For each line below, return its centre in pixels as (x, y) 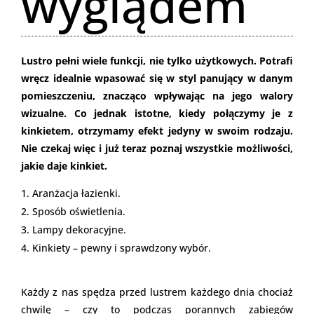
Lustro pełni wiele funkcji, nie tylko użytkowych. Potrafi (157, 60)
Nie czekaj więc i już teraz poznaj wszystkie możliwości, (157, 148)
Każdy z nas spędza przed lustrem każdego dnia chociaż (157, 292)
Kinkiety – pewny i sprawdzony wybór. (122, 247)
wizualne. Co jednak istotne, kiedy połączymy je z (157, 113)
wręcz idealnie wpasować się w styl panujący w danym (157, 78)
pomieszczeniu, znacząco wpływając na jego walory (157, 95)
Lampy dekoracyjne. (79, 229)
